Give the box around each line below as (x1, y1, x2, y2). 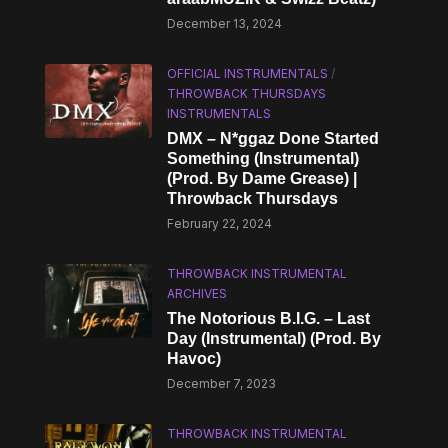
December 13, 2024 (167, 16, 283, 31)
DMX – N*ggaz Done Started (167, 130, 380, 147)
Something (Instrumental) (167, 150, 360, 167)
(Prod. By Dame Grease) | (167, 170, 358, 187)
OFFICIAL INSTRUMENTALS (167, 66, 329, 81)
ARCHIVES (167, 286, 228, 301)
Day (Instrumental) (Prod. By (167, 330, 382, 347)
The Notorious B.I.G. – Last (167, 310, 371, 327)
